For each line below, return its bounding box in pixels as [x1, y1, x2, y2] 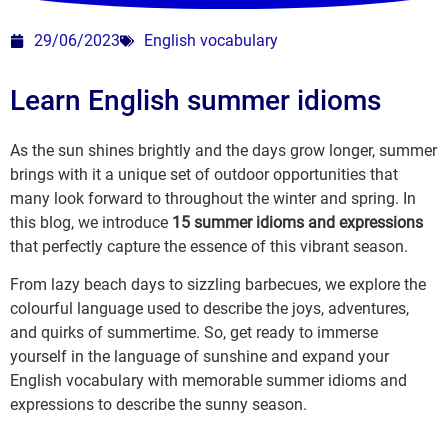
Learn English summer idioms [10, 84, 381, 117]
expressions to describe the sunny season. [10, 395, 307, 415]
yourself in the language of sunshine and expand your [10, 347, 389, 367]
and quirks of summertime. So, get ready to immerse [10, 323, 378, 343]
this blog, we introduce [10, 213, 172, 232]
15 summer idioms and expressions [172, 213, 423, 232]
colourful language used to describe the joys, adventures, [10, 299, 409, 319]
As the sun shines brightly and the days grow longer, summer [10, 141, 437, 160]
